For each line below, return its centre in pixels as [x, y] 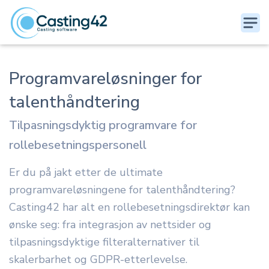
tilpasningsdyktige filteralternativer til [104, 242]
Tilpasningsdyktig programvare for [103, 125]
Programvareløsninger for [105, 79]
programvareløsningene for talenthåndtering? [122, 190]
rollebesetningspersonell [78, 145]
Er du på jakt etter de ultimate [86, 172]
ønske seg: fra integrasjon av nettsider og [110, 225]
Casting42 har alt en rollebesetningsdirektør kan [129, 207]
